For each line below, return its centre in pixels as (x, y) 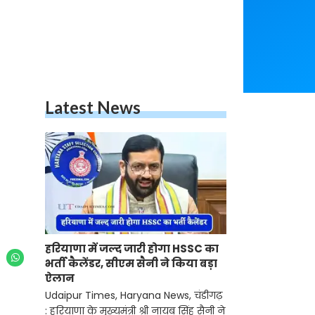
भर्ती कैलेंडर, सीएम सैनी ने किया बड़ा (131, 264)
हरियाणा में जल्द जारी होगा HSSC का (132, 249)
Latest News (93, 107)
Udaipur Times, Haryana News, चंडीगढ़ (134, 296)
